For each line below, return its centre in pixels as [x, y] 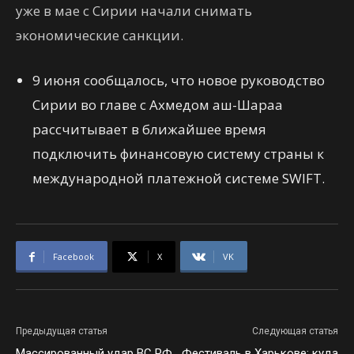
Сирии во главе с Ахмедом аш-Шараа [158, 105]
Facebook [73, 256]
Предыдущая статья [62, 331]
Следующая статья [295, 331]
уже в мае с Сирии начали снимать [134, 11]
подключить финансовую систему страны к [178, 154]
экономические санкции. [100, 35]
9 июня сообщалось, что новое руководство [179, 80]
